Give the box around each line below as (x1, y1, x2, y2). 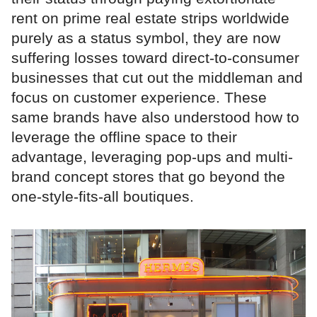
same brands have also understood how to (11, 108, 299, 125)
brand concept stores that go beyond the (11, 168, 285, 185)
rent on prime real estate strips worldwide (11, 9, 289, 26)
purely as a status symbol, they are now (11, 29, 280, 46)
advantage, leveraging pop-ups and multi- (11, 148, 293, 165)
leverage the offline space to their (11, 128, 237, 145)
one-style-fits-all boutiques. (11, 188, 194, 204)
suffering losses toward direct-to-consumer (11, 49, 299, 66)
